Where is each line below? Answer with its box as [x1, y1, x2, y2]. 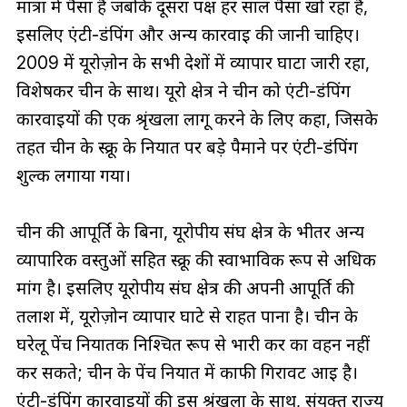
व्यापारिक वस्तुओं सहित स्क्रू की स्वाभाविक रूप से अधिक [15, 249, 376, 272]
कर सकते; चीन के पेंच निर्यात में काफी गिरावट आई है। [15, 362, 358, 384]
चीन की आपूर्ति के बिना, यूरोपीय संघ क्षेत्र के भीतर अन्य [15, 221, 364, 243]
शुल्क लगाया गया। [15, 164, 131, 187]
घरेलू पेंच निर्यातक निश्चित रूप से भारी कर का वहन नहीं [15, 333, 370, 356]
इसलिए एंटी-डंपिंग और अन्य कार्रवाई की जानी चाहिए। [15, 24, 360, 46]
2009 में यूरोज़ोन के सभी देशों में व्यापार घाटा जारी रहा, [15, 52, 370, 74]
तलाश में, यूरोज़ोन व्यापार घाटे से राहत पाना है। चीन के [15, 305, 358, 328]
